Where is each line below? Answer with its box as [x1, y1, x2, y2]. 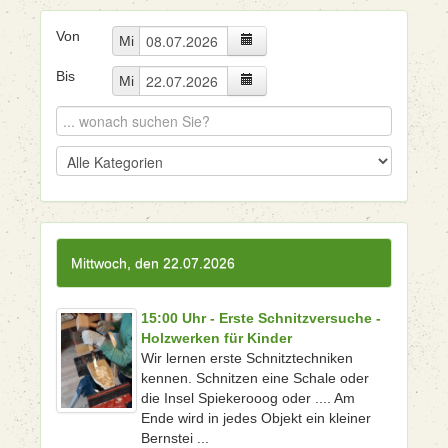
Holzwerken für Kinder [140, 330, 292, 346]
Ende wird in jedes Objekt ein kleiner [140, 410, 371, 426]
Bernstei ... [140, 430, 209, 446]
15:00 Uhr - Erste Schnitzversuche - [140, 310, 381, 326]
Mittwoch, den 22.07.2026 [71, 255, 235, 271]
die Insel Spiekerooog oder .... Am [140, 390, 355, 406]
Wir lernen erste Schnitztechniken [140, 350, 353, 366]
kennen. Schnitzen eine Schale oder [140, 370, 369, 386]
